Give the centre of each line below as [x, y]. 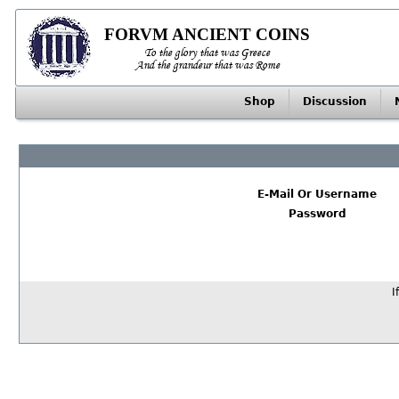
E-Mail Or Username [318, 194]
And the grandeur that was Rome [207, 65]
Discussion [335, 102]
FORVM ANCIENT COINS [208, 34]
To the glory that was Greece [208, 52]
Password [317, 214]
